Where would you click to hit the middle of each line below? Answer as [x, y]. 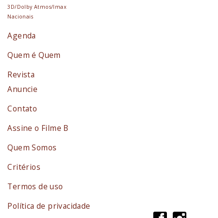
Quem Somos [32, 147]
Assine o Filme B [38, 128]
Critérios [24, 167]
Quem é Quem [34, 55]
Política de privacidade [49, 206]
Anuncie [23, 89]
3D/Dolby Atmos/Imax [37, 7]
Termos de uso [35, 186]
